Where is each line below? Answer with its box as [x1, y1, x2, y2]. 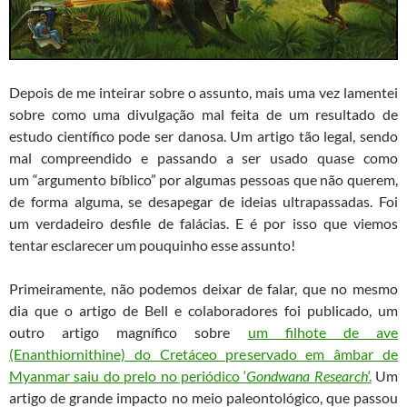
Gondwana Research [246, 367, 368, 385]
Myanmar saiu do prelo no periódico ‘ [9, 367, 247, 385]
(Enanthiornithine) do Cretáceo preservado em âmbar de [9, 345, 398, 363]
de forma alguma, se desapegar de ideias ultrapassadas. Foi [9, 193, 398, 211]
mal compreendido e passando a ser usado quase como [9, 149, 398, 167]
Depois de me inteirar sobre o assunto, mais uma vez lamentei [9, 84, 398, 102]
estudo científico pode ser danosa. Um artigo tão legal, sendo [9, 127, 398, 145]
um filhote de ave [247, 323, 399, 342]
